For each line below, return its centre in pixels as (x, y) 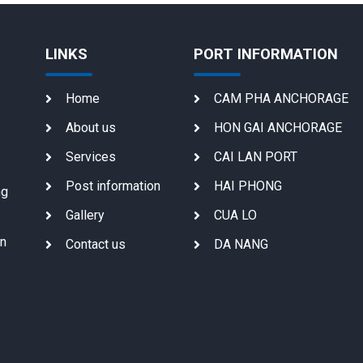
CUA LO (235, 216)
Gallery (85, 216)
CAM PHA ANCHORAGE (281, 99)
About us (90, 128)
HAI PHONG (248, 186)
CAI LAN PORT (255, 157)
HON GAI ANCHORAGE (278, 128)
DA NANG (241, 245)
